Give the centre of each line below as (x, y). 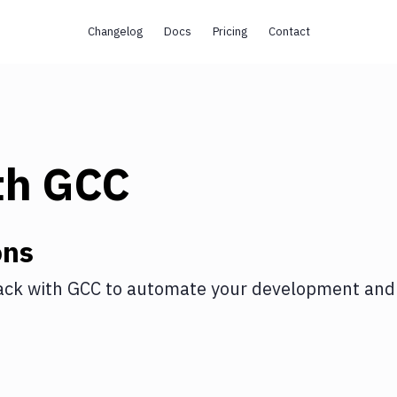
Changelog (115, 31)
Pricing (230, 31)
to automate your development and (248, 288)
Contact (289, 31)
